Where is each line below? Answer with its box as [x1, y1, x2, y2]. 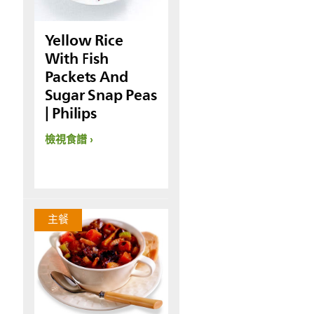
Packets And [44, 64, 128, 90]
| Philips [44, 100, 97, 127]
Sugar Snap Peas [44, 82, 157, 109]
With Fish [44, 46, 109, 72]
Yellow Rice [44, 27, 123, 54]
